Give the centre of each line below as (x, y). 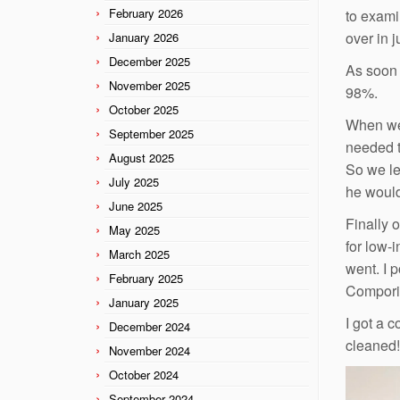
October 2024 (144, 374)
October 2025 (144, 109)
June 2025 (136, 205)
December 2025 (150, 61)
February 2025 (146, 278)
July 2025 (134, 181)
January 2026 (144, 37)
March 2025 (139, 254)
